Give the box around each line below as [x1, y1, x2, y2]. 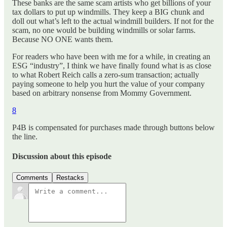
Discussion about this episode [12, 152, 111, 161]
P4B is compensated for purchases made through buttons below [12, 123, 215, 132]
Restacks [56, 173, 84, 181]
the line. [12, 132, 37, 141]
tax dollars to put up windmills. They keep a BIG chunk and [12, 8, 204, 17]
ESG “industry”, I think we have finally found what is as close [12, 61, 211, 70]
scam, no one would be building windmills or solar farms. [12, 26, 196, 35]
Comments [16, 173, 48, 181]
